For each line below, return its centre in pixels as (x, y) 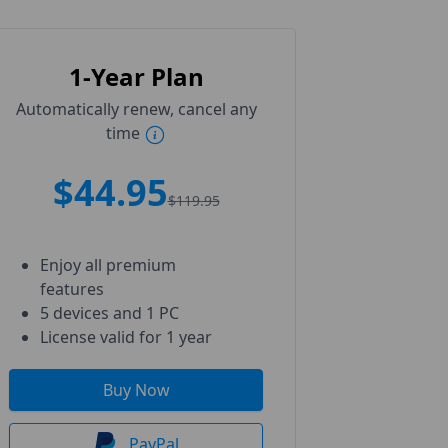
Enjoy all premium (108, 265)
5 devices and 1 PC (109, 313)
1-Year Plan (136, 76)
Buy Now (136, 390)
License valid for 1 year (126, 337)
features (72, 289)
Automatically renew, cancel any (136, 109)
